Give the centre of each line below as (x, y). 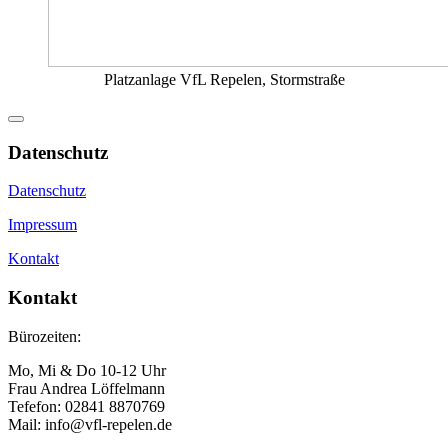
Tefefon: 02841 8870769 (86, 406)
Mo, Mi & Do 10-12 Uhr (87, 370)
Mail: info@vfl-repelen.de (90, 424)
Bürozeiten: (44, 336)
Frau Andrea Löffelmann (86, 388)
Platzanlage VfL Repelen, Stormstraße (224, 79)
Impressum (42, 225)
